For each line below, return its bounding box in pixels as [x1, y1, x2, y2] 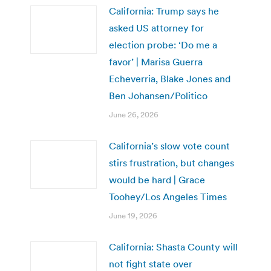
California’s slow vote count [109, 139, 230, 152]
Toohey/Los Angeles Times [109, 190, 227, 203]
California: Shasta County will [109, 240, 238, 253]
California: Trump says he [109, 4, 219, 17]
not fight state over [109, 257, 192, 270]
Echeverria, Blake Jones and [109, 72, 230, 85]
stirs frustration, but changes [109, 156, 234, 169]
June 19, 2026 [109, 210, 157, 221]
